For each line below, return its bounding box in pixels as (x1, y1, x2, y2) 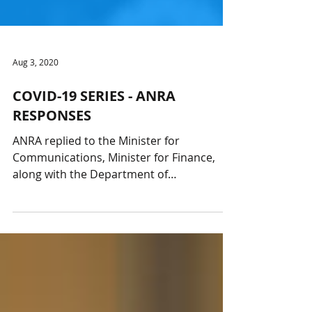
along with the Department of (13, 260, 168, 276)
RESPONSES (13, 200, 91, 219)
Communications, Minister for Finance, (13, 244, 215, 259)
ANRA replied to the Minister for (13, 227, 180, 242)
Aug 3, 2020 (13, 150, 58, 162)
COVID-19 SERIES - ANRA (13, 180, 175, 199)
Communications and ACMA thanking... (162, 277, 216, 292)
